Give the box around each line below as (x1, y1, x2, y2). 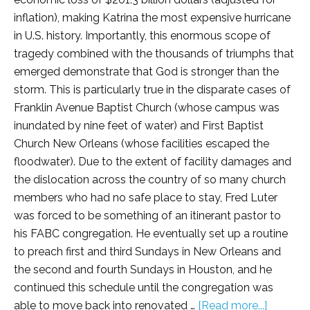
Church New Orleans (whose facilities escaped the (14, 137, 269, 151)
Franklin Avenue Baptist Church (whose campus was (14, 101, 280, 115)
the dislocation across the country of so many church (14, 173, 286, 187)
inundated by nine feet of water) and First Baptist (14, 119, 264, 133)
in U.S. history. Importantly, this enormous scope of (14, 29, 271, 43)
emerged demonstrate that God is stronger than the (14, 65, 279, 79)
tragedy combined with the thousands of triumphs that (14, 47, 294, 61)
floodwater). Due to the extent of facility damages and (14, 155, 291, 169)
